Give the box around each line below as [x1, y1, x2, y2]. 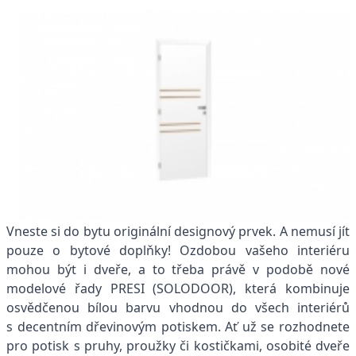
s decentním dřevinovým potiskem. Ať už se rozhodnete [6, 318, 350, 336]
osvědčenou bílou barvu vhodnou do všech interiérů [6, 299, 350, 317]
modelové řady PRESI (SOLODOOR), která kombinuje [6, 280, 350, 298]
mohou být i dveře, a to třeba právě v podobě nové [6, 261, 350, 279]
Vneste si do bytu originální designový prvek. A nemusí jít [6, 222, 350, 241]
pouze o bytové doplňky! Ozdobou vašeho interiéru [6, 242, 350, 260]
